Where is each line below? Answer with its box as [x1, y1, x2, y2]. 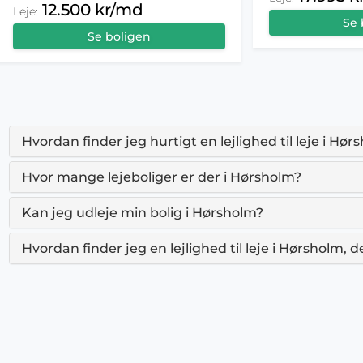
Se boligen [87, 29, 151, 45]
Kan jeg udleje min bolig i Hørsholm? [22, 205, 264, 221]
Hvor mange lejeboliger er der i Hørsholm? [22, 169, 302, 186]
